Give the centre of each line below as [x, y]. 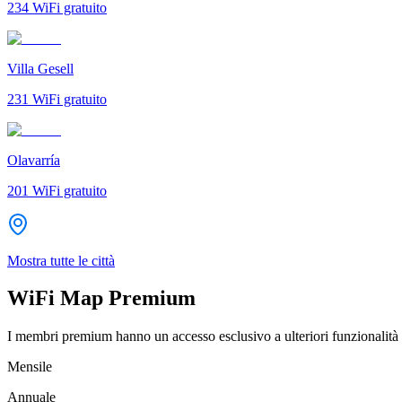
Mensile [30, 367]
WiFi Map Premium [101, 298]
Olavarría [34, 160]
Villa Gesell [40, 68]
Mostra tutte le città [61, 260]
